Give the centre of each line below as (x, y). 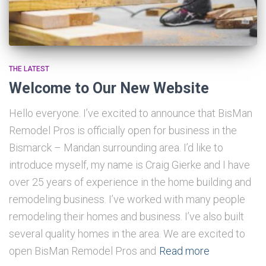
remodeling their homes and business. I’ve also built (126, 216)
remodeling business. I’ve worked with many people (127, 199)
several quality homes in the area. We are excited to (127, 233)
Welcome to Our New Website (109, 88)
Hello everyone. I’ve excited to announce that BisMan (131, 113)
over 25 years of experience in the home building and (130, 182)
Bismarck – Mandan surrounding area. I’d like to (116, 147)
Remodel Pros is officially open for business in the (123, 130)
